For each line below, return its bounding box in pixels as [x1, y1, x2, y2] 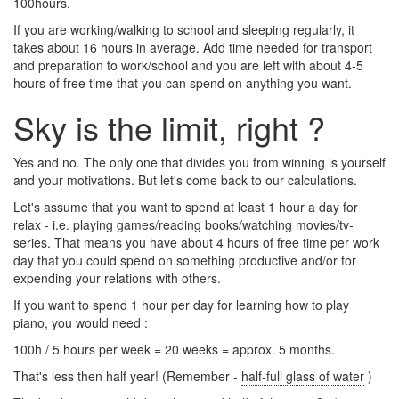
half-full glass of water [241, 367, 364, 385]
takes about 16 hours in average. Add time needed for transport [13, 38, 372, 56]
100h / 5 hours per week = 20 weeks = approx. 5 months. [13, 340, 335, 358]
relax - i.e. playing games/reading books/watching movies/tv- [13, 216, 354, 233]
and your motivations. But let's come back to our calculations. [13, 171, 357, 189]
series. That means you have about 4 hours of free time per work [13, 233, 379, 251]
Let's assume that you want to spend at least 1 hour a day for [13, 198, 358, 216]
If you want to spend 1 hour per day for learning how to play [13, 296, 349, 313]
